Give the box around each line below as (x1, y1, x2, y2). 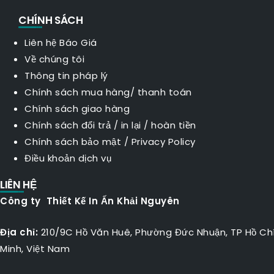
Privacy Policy (131, 135, 196, 148)
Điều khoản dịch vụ (24, 152, 111, 165)
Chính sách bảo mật (24, 135, 121, 148)
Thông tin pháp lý (24, 69, 108, 82)
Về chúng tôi (24, 53, 84, 65)
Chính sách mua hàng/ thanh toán (24, 86, 192, 98)
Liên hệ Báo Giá (24, 36, 97, 49)
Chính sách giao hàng (24, 102, 130, 115)
